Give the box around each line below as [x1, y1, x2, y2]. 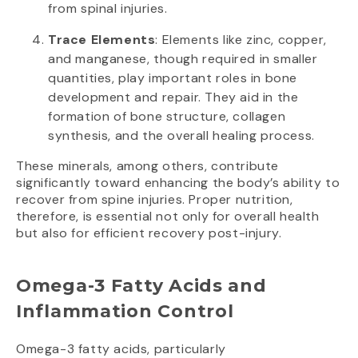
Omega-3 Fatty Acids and [16, 275, 267, 297]
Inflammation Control [16, 300, 234, 323]
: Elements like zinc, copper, [155, 31, 327, 49]
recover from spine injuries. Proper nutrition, [16, 191, 293, 209]
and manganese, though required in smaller [48, 50, 318, 68]
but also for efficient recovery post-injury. [16, 225, 282, 242]
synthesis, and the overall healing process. [48, 127, 315, 145]
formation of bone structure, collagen [48, 108, 286, 125]
